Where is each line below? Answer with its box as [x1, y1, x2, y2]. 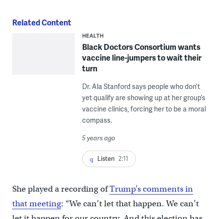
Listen [97, 153, 115, 163]
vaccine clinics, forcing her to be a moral [82, 104, 206, 113]
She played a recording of [12, 183, 109, 194]
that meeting [12, 198, 61, 209]
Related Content [12, 16, 71, 28]
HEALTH [82, 31, 104, 39]
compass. [82, 115, 112, 125]
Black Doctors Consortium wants [82, 41, 200, 52]
